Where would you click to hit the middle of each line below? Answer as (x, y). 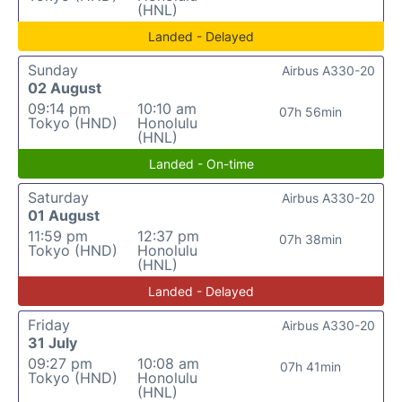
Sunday (53, 70)
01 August (64, 215)
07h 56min (310, 112)
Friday (49, 325)
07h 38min (310, 239)
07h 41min (310, 367)
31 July (52, 343)
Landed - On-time (201, 164)
